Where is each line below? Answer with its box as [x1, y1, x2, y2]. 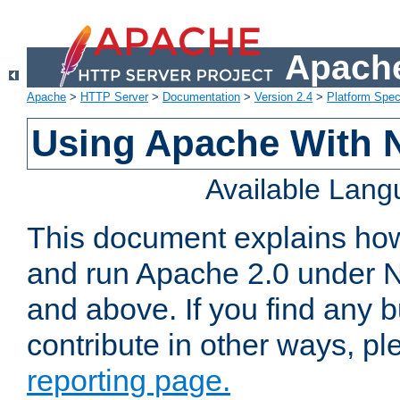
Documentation [162, 90, 240, 104]
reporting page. [27, 363, 230, 398]
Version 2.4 [254, 90, 312, 104]
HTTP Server [80, 90, 148, 104]
